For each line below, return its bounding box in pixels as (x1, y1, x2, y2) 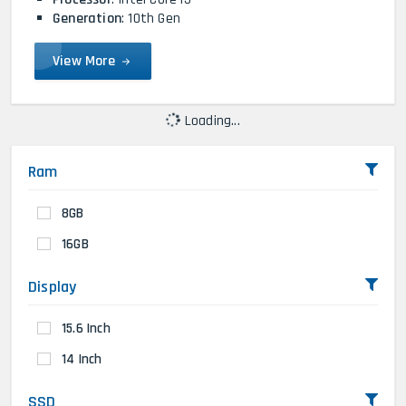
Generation (53, 8, 121, 28)
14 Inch (62, 350, 102, 368)
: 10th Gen (121, 8, 180, 28)
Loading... (180, 111, 240, 130)
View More (53, 51, 119, 71)
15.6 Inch (62, 319, 111, 337)
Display (28, 275, 77, 297)
